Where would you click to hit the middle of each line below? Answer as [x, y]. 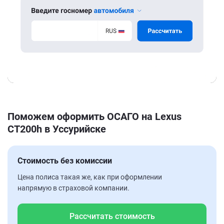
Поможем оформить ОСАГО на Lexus [94, 116]
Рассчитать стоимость [112, 216]
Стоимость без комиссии [65, 160]
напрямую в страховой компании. [73, 188]
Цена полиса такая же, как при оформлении [90, 177]
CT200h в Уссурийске [57, 129]
